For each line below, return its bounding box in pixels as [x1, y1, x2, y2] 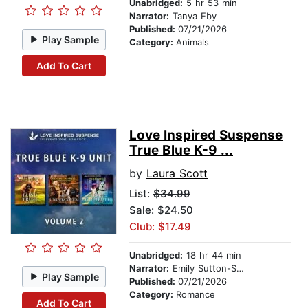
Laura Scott [146, 166, 208, 181]
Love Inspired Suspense [129, 127, 283, 144]
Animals [176, 36, 209, 48]
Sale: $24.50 [129, 203, 193, 217]
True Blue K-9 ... [129, 142, 233, 159]
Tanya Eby [169, 10, 217, 22]
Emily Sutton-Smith [169, 263, 236, 274]
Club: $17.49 [129, 220, 191, 234]
